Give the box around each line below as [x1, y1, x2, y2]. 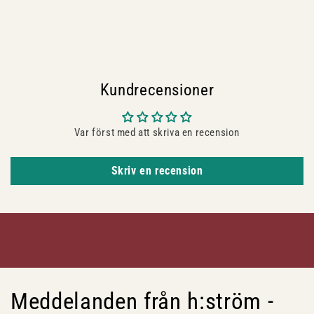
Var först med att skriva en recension [74, 125, 240, 139]
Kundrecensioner [100, 80, 214, 99]
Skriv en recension [111, 163, 203, 177]
